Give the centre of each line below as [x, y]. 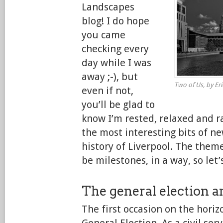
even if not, [108, 91]
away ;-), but [110, 77]
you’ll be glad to [118, 105]
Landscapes [108, 7]
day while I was [116, 63]
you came [104, 35]
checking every [115, 49]
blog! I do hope [115, 21]
